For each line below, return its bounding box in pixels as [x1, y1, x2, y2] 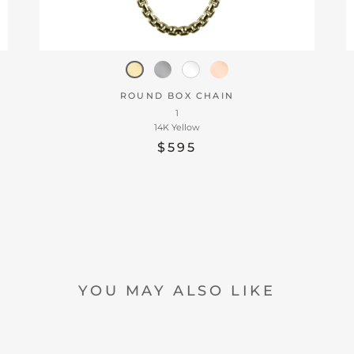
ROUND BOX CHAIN [119, 90, 234, 102]
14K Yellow [153, 122, 200, 134]
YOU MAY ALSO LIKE [78, 281, 276, 299]
